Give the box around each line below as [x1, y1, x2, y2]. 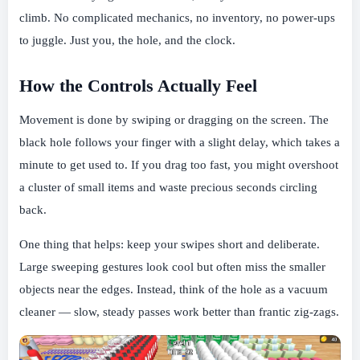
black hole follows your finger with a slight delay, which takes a [19, 135, 340, 149]
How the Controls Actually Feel [19, 76, 257, 96]
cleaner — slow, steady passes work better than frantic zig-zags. [19, 305, 339, 318]
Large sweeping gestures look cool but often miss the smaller [19, 260, 325, 273]
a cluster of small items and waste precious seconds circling [19, 180, 317, 194]
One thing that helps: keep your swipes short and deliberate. [19, 237, 320, 251]
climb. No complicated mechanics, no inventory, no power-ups [19, 10, 335, 24]
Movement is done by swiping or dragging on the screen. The [19, 112, 329, 126]
